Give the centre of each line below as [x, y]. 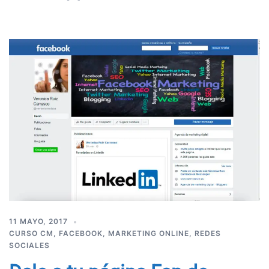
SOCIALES [29, 246]
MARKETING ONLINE [149, 234]
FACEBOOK [81, 234]
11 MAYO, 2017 [38, 222]
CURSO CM [31, 234]
